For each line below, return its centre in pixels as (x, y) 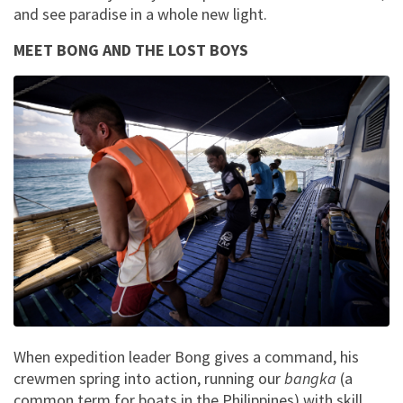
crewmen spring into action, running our (149, 378)
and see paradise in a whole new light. (140, 14)
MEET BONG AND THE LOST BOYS (131, 50)
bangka (312, 378)
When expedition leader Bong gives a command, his (186, 356)
